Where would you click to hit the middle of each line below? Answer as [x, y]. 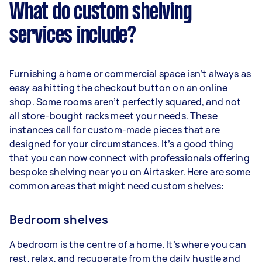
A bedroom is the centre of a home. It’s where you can [128, 244]
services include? [73, 36]
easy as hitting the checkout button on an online [119, 87]
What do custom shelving [101, 13]
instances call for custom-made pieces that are [115, 130]
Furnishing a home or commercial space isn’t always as [130, 73]
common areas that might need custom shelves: [117, 186]
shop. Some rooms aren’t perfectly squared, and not [125, 101]
